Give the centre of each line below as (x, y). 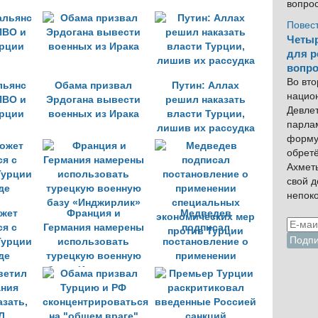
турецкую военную (93, 256)
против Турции (205, 298)
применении (205, 256)
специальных (205, 270)
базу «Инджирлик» (93, 270)
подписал (205, 227)
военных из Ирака (93, 114)
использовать (93, 242)
